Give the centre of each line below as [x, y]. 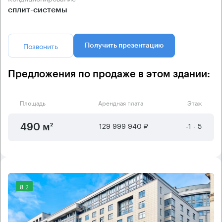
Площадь [33, 102]
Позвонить [41, 45]
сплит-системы [38, 10]
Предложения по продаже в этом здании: [109, 74]
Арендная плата [120, 102]
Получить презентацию [124, 45]
